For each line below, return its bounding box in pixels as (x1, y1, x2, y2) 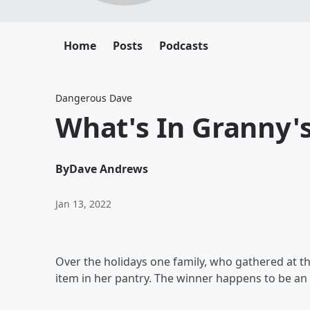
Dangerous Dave (55, 91, 132, 104)
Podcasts (159, 38, 208, 53)
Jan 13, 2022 (55, 197, 111, 210)
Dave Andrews (69, 161, 148, 176)
